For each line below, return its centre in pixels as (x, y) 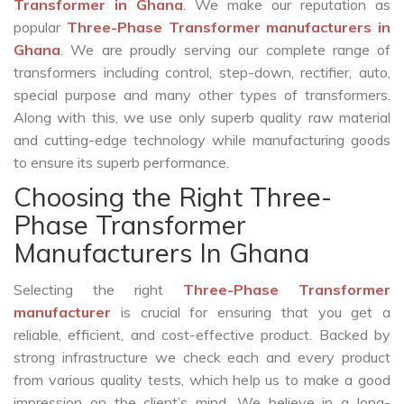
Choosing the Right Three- (173, 197)
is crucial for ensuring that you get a (251, 312)
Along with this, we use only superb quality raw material (202, 118)
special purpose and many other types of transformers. (202, 95)
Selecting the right (98, 290)
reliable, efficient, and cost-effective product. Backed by (202, 335)
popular (40, 28)
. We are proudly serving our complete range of (225, 50)
